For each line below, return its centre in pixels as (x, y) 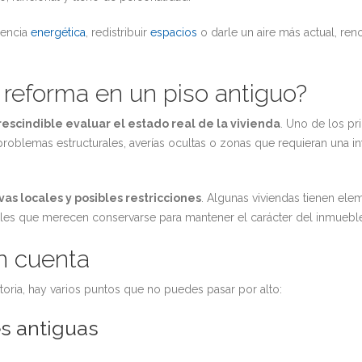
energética (58, 32)
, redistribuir (118, 32)
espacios (174, 32)
